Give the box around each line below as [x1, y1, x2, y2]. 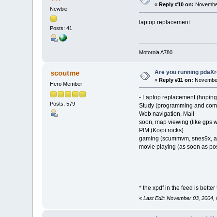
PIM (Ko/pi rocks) [139, 127, 184, 134]
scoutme [50, 69, 79, 77]
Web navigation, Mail [139, 110, 194, 118]
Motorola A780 [139, 49, 172, 55]
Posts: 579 [50, 100, 76, 107]
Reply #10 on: [159, 1, 194, 8]
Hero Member [50, 81, 83, 87]
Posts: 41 [50, 25, 73, 31]
